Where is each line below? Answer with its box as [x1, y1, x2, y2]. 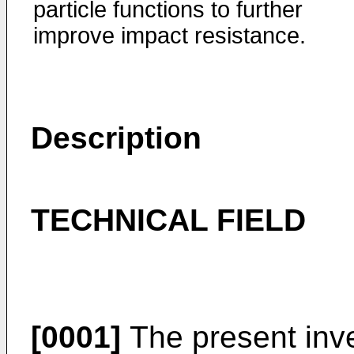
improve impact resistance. [33, 23, 306, 48]
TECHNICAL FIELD [31, 203, 306, 237]
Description [31, 121, 201, 155]
